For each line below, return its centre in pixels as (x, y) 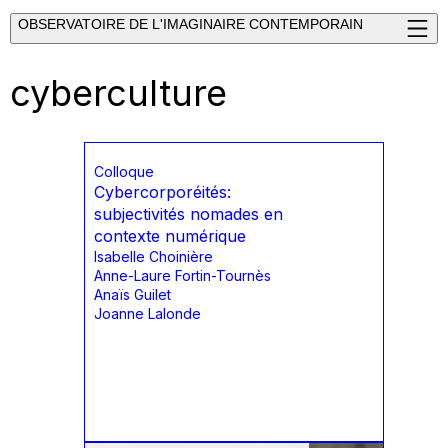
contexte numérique (170, 236)
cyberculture (118, 93)
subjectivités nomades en (188, 214)
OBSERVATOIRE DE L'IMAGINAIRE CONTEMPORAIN (190, 24)
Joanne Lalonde (147, 314)
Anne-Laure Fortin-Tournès (182, 276)
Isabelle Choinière (153, 257)
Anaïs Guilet (132, 295)
